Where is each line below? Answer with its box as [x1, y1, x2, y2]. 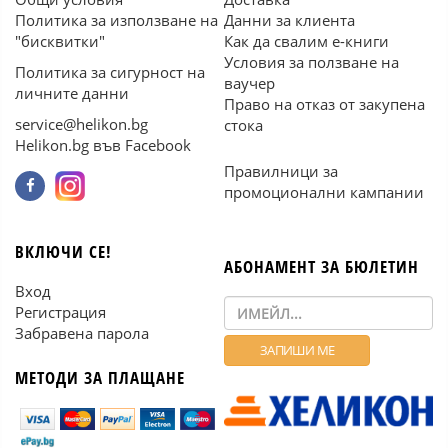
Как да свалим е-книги [224, 31, 389, 51]
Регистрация [15, 302, 106, 322]
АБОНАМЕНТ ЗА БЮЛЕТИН [224, 255, 419, 278]
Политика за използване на [15, 10, 218, 30]
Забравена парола [15, 323, 149, 343]
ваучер [224, 73, 275, 93]
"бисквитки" [15, 31, 105, 51]
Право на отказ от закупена [224, 94, 425, 114]
